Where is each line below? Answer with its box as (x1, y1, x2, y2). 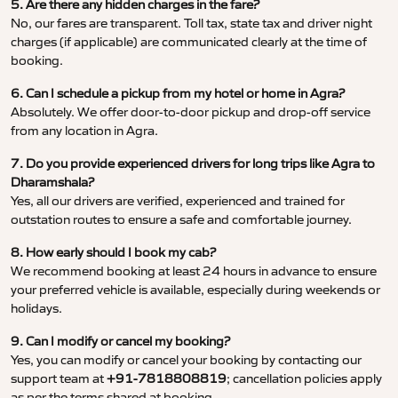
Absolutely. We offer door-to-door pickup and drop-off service (11, 104, 370, 121)
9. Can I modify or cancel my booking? (11, 333, 230, 350)
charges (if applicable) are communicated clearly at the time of (11, 34, 367, 51)
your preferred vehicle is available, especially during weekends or (11, 282, 380, 298)
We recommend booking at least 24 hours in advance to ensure (11, 263, 377, 280)
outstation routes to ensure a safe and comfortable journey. (11, 211, 352, 228)
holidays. (11, 300, 62, 317)
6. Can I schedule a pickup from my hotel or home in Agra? (11, 85, 345, 102)
